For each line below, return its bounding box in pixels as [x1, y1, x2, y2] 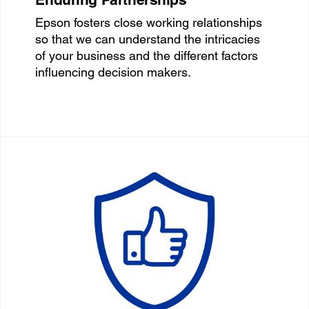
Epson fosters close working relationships [35, 14, 263, 30]
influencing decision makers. [35, 64, 192, 79]
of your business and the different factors [35, 48, 259, 63]
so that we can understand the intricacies [35, 31, 261, 46]
